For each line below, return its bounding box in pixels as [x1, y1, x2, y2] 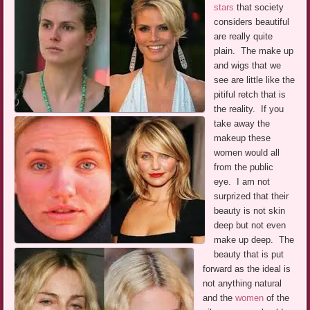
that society [234, 1, 284, 12]
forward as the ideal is [203, 263, 291, 274]
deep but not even [214, 219, 286, 230]
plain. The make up [214, 45, 294, 56]
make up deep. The [214, 234, 295, 245]
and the [203, 292, 236, 303]
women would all [214, 147, 280, 158]
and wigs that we [214, 60, 282, 71]
